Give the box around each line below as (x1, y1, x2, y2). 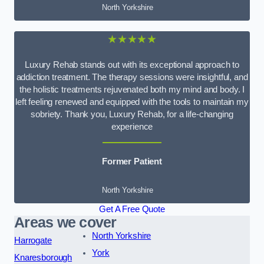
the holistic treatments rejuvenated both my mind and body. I (19, 85, 245, 95)
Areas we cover (14, 214, 117, 230)
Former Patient (102, 157, 162, 167)
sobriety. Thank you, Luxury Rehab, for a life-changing (31, 110, 233, 120)
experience (111, 122, 153, 132)
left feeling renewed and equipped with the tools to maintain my (15, 97, 249, 107)
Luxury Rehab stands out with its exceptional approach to (25, 60, 239, 70)
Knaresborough (14, 252, 72, 262)
